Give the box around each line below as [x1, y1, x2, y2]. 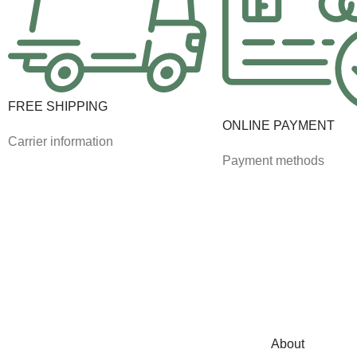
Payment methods [222, 154, 324, 168]
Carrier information [8, 134, 114, 148]
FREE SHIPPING [8, 99, 108, 113]
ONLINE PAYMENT [222, 119, 335, 133]
